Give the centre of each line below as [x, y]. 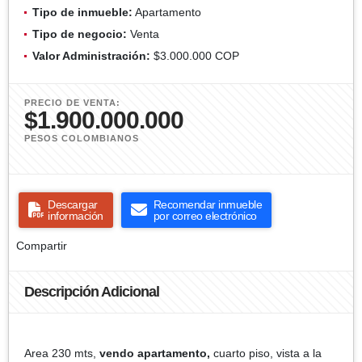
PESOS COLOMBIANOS [82, 138]
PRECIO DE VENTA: [72, 102]
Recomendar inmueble [207, 204]
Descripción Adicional [92, 291]
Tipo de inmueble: [82, 12]
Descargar [73, 204]
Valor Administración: [91, 55]
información [76, 215]
